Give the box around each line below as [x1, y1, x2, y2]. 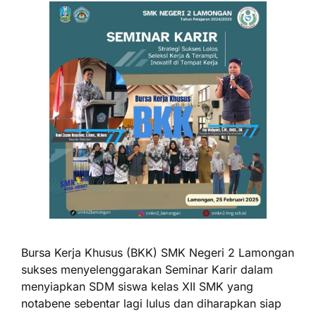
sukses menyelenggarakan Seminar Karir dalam [21, 262, 273, 276]
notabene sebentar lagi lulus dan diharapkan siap [21, 296, 281, 310]
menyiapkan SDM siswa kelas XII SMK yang [21, 279, 253, 293]
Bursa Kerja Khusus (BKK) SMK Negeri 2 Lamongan [21, 245, 294, 260]
